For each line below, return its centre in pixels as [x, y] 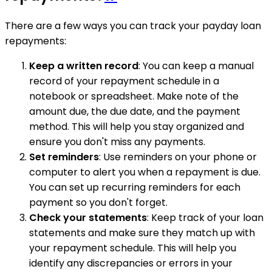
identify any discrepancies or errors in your [131, 263]
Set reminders [64, 157]
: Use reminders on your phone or [178, 157]
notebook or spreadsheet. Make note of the [134, 96]
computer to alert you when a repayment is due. [145, 172]
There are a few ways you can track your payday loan [133, 25]
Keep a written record [84, 66]
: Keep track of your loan [205, 217]
